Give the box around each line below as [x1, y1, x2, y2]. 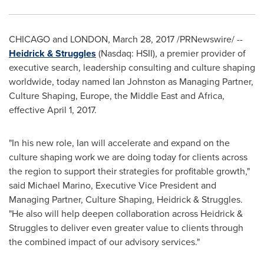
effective [9, 103, 47, 117]
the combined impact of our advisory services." [9, 235, 204, 249]
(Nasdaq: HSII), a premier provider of [96, 47, 246, 60]
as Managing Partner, [166, 75, 253, 88]
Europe [80, 89, 110, 103]
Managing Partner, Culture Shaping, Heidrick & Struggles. [9, 193, 243, 206]
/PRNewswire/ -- [174, 32, 243, 46]
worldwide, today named [9, 75, 113, 88]
